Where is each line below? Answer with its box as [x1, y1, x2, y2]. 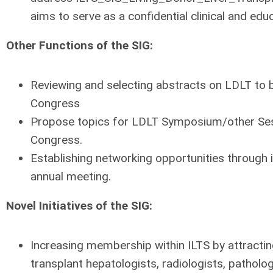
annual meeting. [30, 169, 111, 183]
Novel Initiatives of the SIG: [6, 199, 152, 213]
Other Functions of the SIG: [6, 38, 153, 52]
